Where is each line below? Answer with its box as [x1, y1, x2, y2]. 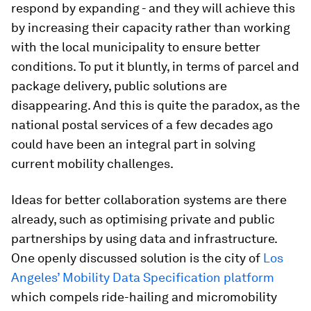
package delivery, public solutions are [11, 78, 227, 93]
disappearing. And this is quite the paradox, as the [11, 98, 300, 112]
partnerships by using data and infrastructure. [11, 231, 277, 246]
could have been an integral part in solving [11, 137, 255, 151]
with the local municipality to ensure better [11, 40, 260, 54]
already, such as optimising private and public [11, 212, 275, 226]
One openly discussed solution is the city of [11, 251, 263, 265]
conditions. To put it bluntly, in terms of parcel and [11, 59, 299, 74]
